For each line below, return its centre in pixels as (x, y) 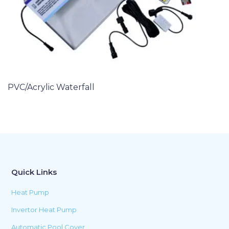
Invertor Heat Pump (44, 210)
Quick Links (34, 172)
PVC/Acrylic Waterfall (51, 87)
